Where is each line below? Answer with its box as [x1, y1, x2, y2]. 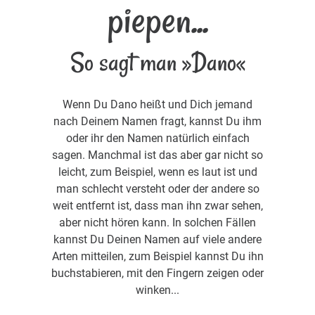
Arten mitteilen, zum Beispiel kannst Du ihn [51, 249, 264, 263]
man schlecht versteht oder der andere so [56, 181, 259, 195]
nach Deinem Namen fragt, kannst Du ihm [53, 114, 262, 128]
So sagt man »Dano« [70, 44, 245, 79]
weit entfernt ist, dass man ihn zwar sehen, [52, 198, 263, 212]
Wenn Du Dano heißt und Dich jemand [63, 97, 252, 111]
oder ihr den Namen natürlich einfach [65, 131, 250, 145]
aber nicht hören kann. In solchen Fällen [59, 215, 256, 229]
